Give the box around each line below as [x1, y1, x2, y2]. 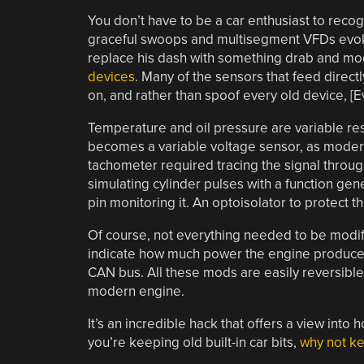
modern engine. [87, 282, 184, 300]
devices [87, 67, 135, 85]
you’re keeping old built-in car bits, [87, 333, 300, 351]
